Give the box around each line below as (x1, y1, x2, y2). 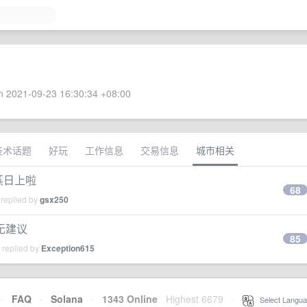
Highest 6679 (166, 292, 223, 306)
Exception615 (41, 242, 95, 254)
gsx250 (40, 193, 69, 206)
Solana (51, 292, 83, 306)
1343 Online (94, 292, 158, 306)
